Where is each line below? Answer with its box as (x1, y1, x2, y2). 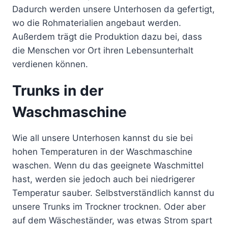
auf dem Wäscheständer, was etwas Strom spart (12, 215, 212, 226)
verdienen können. (12, 59, 88, 70)
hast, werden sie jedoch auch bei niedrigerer (12, 174, 195, 185)
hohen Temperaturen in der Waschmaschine (12, 147, 192, 157)
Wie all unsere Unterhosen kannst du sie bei (12, 133, 193, 144)
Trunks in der (12, 82, 103, 100)
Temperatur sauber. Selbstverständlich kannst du (12, 188, 214, 198)
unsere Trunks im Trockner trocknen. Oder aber (12, 202, 206, 212)
